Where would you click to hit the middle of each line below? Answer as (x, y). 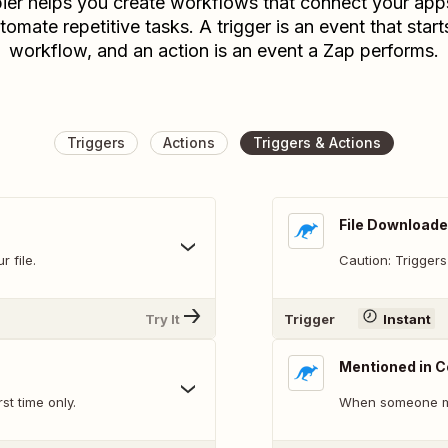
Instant (406, 318)
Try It (162, 318)
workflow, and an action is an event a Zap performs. (224, 50)
